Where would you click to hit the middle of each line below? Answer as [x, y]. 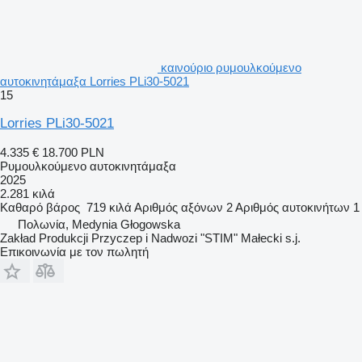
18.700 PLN [73, 152]
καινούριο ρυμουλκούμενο [231, 67]
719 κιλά [109, 207]
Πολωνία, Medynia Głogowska [99, 224]
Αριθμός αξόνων [179, 207]
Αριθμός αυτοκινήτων [293, 207]
